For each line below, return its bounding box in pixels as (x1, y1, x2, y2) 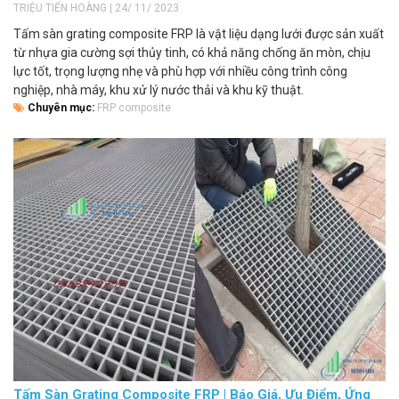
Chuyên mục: (25, 102, 97, 115)
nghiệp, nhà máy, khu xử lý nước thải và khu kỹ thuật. (13, 83, 304, 98)
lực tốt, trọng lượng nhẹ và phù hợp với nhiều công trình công (13, 64, 347, 79)
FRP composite (97, 102, 171, 115)
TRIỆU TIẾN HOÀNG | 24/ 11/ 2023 (13, 2, 179, 15)
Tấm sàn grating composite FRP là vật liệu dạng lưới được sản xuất (13, 27, 384, 42)
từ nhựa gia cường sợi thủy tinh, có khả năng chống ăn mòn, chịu (13, 45, 370, 61)
